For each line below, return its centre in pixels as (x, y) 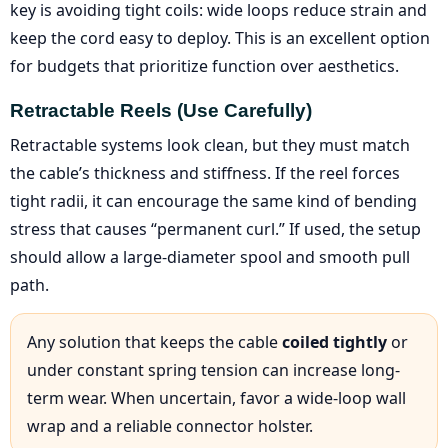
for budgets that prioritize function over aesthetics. (204, 65)
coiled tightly (334, 341)
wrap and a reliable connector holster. (170, 425)
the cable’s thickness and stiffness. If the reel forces (205, 172)
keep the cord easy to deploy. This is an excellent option (220, 37)
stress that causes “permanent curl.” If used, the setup (215, 228)
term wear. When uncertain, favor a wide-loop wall (216, 397)
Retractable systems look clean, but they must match (210, 144)
